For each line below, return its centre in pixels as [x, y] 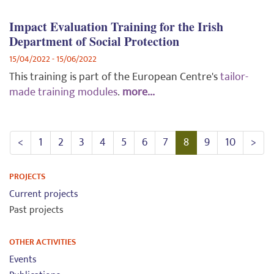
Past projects [36, 210]
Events [23, 260]
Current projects [44, 194]
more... [139, 93]
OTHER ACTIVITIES [43, 242]
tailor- [234, 77]
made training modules [63, 93]
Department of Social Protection [94, 42]
